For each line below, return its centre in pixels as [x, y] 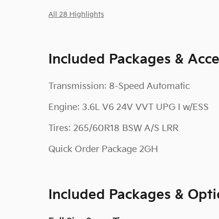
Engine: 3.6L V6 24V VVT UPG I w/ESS [129, 107]
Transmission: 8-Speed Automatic [119, 86]
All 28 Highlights [76, 15]
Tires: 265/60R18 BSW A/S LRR [113, 128]
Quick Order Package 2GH [103, 149]
